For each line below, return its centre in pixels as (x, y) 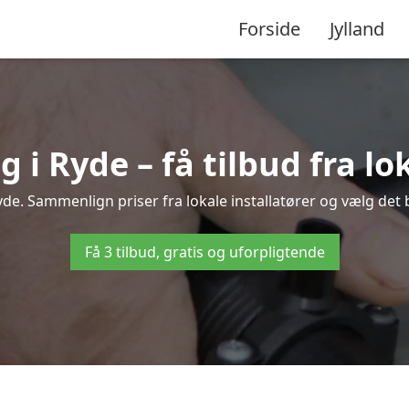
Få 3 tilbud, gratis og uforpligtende (204, 252)
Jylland (357, 28)
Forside (269, 28)
